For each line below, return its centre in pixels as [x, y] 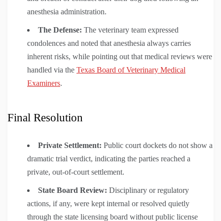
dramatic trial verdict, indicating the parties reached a [109, 159]
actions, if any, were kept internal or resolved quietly [108, 204]
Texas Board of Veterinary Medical [131, 70]
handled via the [52, 70]
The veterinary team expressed [130, 30]
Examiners [44, 83]
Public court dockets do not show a [157, 146]
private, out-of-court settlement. [76, 172]
